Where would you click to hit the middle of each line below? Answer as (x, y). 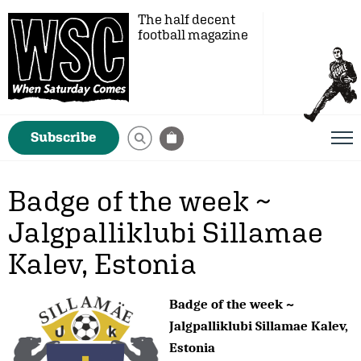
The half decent (187, 19)
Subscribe (64, 137)
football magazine (193, 35)
